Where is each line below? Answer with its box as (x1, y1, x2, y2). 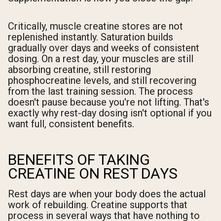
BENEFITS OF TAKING (8, 151, 150, 169)
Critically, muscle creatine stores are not (8, 20, 183, 33)
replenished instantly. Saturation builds (8, 31, 173, 43)
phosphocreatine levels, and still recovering (8, 74, 196, 87)
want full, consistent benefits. (8, 118, 134, 130)
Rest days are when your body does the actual (8, 188, 206, 200)
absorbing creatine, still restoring (8, 64, 151, 76)
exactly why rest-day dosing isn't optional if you (8, 107, 212, 119)
